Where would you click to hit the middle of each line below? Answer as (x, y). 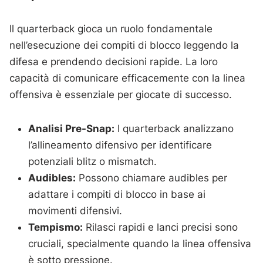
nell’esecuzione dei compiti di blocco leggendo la (124, 45)
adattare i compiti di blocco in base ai (117, 195)
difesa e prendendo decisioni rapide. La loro (114, 62)
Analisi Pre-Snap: (72, 129)
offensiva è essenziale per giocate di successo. (121, 95)
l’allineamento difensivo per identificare (120, 145)
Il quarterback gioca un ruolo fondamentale (111, 29)
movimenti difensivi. (75, 211)
